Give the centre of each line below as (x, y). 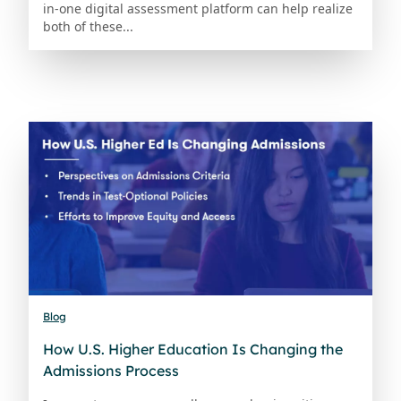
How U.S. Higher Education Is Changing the (193, 349)
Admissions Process (111, 370)
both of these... (88, 26)
